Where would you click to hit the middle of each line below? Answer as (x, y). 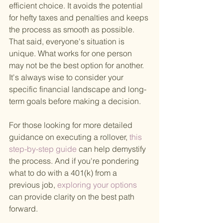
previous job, (32, 185)
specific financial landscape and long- (78, 89)
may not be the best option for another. (77, 65)
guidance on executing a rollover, (68, 137)
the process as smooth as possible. (73, 30)
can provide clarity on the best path (73, 197)
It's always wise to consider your (67, 77)
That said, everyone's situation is (68, 42)
